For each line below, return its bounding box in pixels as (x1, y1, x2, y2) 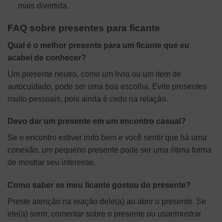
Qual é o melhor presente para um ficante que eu (7, 41, 189, 50)
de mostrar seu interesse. (7, 158, 96, 167)
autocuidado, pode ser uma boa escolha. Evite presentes (7, 82, 207, 91)
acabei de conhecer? (7, 53, 86, 62)
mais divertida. (17, 1, 69, 10)
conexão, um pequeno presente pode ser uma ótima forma (7, 146, 212, 155)
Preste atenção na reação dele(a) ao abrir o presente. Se (7, 197, 206, 206)
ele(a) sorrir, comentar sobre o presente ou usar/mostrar (7, 210, 201, 219)
